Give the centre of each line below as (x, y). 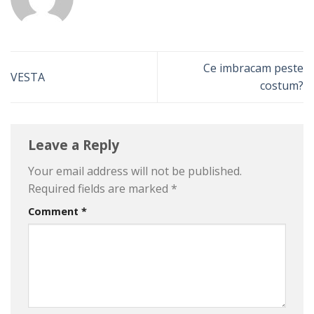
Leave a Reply (75, 145)
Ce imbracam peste (253, 68)
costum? (282, 86)
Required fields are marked (100, 188)
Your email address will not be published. (135, 171)
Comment (55, 211)
